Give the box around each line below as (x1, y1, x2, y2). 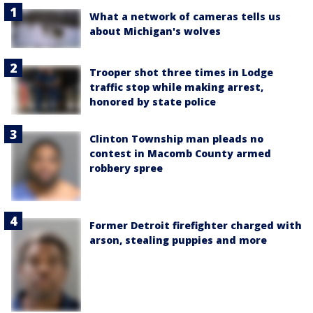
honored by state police (89, 95, 216, 109)
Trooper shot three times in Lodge (89, 66, 273, 80)
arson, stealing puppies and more (89, 233, 267, 247)
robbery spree (89, 161, 163, 175)
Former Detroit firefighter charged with (89, 219, 302, 233)
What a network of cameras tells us (89, 10, 281, 24)
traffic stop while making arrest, (89, 80, 263, 94)
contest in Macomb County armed (89, 147, 271, 161)
